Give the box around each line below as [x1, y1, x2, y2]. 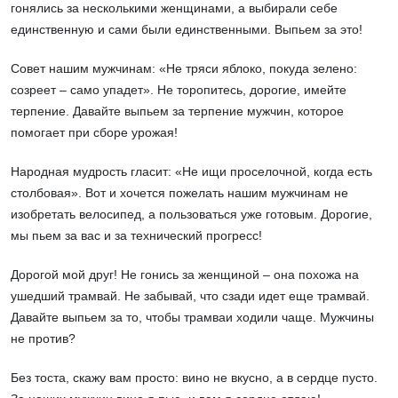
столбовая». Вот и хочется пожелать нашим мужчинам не [11, 186, 348, 201]
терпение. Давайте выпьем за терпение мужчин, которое [11, 104, 344, 119]
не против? [11, 331, 76, 346]
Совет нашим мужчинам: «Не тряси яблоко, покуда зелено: [11, 61, 357, 76]
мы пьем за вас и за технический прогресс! [11, 228, 262, 243]
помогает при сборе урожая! [11, 125, 178, 140]
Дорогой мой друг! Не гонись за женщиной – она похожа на [11, 267, 359, 283]
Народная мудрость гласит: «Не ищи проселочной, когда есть [11, 164, 372, 179]
